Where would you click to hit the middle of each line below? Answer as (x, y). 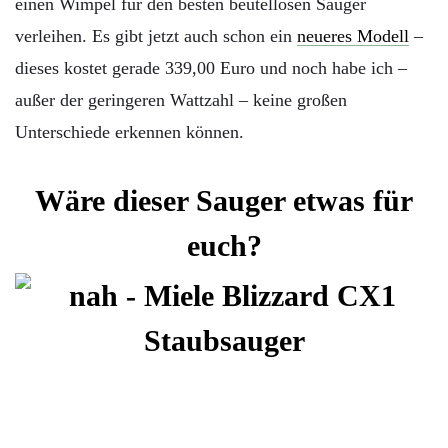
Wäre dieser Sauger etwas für (224, 200)
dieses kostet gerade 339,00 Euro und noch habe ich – (211, 67)
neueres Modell (353, 35)
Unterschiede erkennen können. (129, 131)
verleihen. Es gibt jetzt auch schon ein (156, 35)
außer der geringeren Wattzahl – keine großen (181, 99)
